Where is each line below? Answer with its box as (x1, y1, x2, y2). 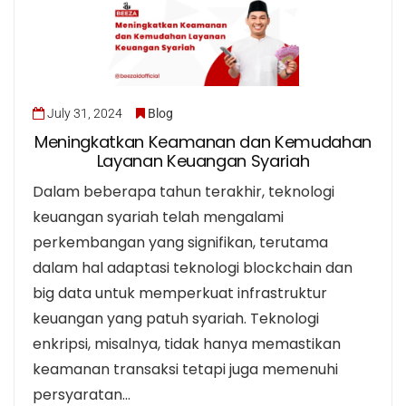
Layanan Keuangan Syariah (96, 150, 310, 173)
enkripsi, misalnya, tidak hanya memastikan (33, 333, 341, 355)
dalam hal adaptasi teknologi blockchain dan (33, 257, 353, 279)
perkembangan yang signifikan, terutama (33, 232, 328, 254)
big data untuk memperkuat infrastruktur (33, 283, 327, 304)
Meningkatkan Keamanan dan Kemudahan (34, 130, 372, 154)
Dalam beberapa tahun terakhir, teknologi (33, 181, 334, 203)
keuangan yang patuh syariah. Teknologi (33, 308, 319, 330)
